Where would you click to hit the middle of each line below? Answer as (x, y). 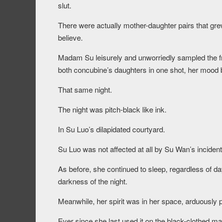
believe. (70, 38)
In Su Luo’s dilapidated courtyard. (111, 129)
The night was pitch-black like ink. (112, 110)
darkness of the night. (93, 181)
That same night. (85, 90)
